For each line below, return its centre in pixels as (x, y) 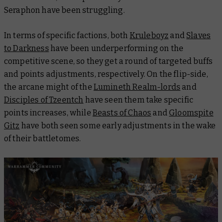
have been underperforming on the (116, 49)
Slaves (198, 36)
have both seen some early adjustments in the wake (118, 126)
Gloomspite (191, 113)
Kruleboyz (149, 36)
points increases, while (48, 113)
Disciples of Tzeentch (44, 100)
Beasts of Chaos (122, 113)
